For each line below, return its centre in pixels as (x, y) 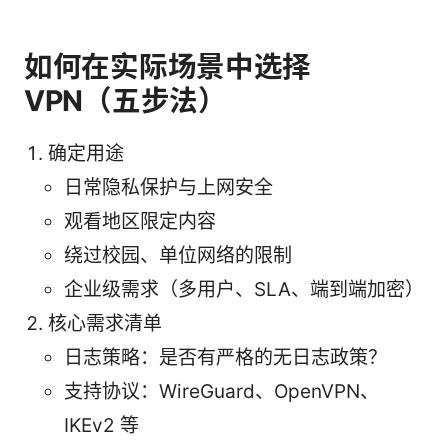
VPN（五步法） (125, 101)
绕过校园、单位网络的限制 (178, 256)
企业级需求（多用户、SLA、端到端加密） (244, 290)
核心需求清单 (105, 324)
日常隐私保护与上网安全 (168, 188)
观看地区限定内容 (140, 222)
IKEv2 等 (101, 426)
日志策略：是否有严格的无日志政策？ (225, 358)
